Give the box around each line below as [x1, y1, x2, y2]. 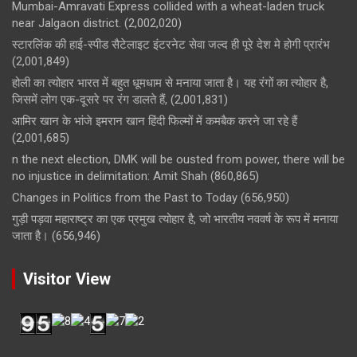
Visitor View [23, 269, 111, 288]
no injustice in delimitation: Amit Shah [12, 168, 207, 183]
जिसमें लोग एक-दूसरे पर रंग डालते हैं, [12, 92, 167, 107]
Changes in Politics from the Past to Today [12, 190, 237, 205]
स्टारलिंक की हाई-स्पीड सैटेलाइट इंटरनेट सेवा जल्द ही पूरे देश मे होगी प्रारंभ [12, 37, 330, 52]
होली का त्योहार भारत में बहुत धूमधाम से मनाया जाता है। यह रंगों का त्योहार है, [12, 75, 328, 90]
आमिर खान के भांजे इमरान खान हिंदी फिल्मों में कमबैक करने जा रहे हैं [12, 113, 297, 128]
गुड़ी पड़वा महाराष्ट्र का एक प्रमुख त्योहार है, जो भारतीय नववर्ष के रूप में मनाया [12, 211, 338, 226]
